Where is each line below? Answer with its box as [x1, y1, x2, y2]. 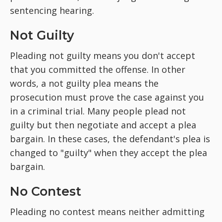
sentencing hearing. [10, 4, 94, 17]
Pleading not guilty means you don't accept [10, 50, 195, 62]
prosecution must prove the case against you [10, 91, 204, 104]
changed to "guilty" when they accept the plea [10, 147, 207, 159]
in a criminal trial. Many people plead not [10, 105, 186, 117]
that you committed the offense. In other [10, 63, 185, 76]
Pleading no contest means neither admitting [10, 206, 205, 218]
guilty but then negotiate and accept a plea [10, 119, 196, 131]
